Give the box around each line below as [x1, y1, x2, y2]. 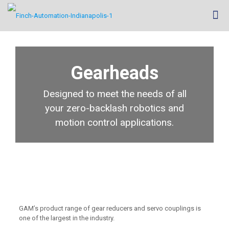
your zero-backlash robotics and [45, 102, 184, 114]
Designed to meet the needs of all [42, 88, 187, 100]
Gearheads [71, 62, 158, 84]
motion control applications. [55, 117, 174, 128]
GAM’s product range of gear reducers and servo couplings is [18, 204, 201, 212]
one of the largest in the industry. [18, 214, 114, 222]
